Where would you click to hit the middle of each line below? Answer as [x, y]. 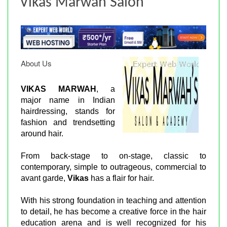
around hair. [42, 133]
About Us [36, 63]
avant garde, [44, 178]
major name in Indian [68, 100]
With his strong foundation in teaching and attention [113, 200]
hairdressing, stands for [68, 111]
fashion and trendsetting [68, 122]
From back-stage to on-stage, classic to [113, 156]
